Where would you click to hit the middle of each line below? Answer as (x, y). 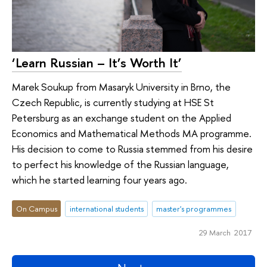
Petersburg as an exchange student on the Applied (122, 117)
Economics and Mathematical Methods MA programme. (133, 133)
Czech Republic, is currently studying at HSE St (113, 102)
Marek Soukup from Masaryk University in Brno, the (121, 86)
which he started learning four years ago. (100, 179)
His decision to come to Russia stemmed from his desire (132, 148)
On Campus (36, 209)
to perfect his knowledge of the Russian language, (120, 164)
